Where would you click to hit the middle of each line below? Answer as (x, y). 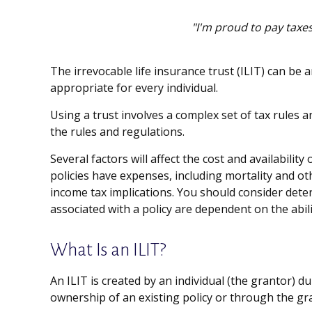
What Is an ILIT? (108, 250)
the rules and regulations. (117, 132)
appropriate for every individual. (134, 88)
